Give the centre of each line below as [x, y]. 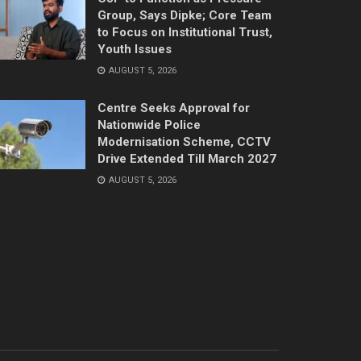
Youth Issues [135, 49]
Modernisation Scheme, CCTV [184, 141]
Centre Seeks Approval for [174, 108]
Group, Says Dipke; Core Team [185, 15]
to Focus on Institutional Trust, [185, 32]
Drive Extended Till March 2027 [187, 158]
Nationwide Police [149, 124]
